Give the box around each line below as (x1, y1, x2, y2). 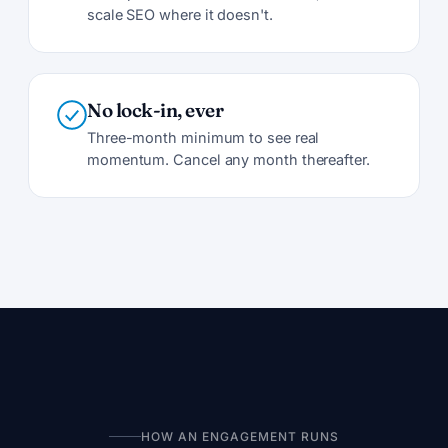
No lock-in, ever (87, 97, 224, 122)
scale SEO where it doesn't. (87, 5, 273, 23)
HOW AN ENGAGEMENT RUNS (141, 428, 339, 444)
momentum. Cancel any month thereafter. (87, 150, 370, 168)
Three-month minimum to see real (87, 128, 320, 146)
